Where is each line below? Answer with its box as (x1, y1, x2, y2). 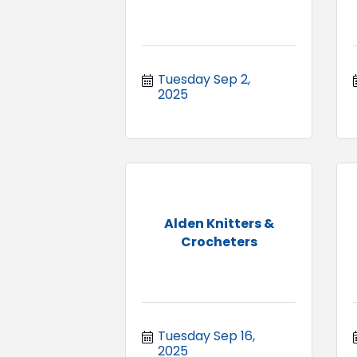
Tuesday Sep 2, (158, 69, 250, 88)
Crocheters (180, 232, 257, 251)
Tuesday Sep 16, (158, 326, 255, 345)
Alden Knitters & (163, 214, 274, 233)
